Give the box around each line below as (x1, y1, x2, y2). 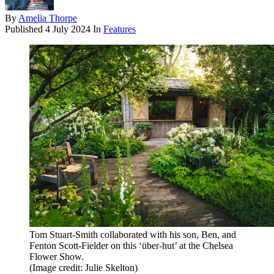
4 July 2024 (45, 23, 91, 34)
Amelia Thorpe (18, 12, 77, 23)
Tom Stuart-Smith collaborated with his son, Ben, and (29, 229, 236, 240)
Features (103, 23, 136, 34)
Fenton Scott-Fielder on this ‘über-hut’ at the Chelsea (29, 240, 233, 251)
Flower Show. (29, 251, 84, 262)
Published (5, 23, 45, 34)
